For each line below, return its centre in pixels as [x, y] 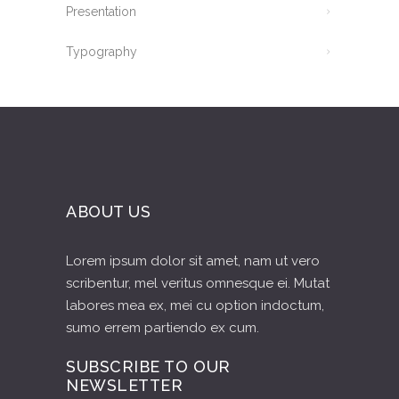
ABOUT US [109, 212]
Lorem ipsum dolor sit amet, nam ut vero [193, 261]
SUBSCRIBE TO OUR [148, 366]
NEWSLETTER [125, 385]
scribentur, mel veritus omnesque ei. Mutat [198, 283]
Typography [102, 52]
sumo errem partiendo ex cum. [163, 328]
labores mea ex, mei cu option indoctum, [195, 305]
